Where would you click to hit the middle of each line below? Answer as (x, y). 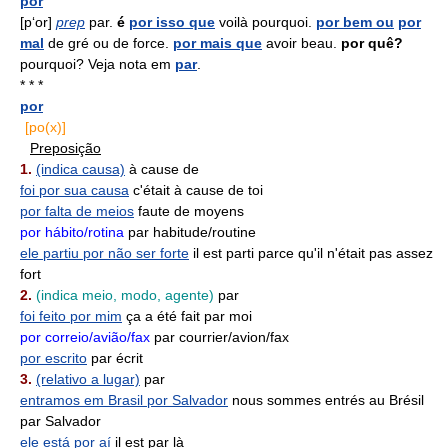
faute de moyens (189, 211)
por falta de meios (77, 211)
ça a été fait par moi (187, 316)
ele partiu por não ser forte (104, 253)
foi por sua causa (74, 190)
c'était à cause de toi (196, 190)
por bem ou (355, 22)
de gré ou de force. (108, 43)
